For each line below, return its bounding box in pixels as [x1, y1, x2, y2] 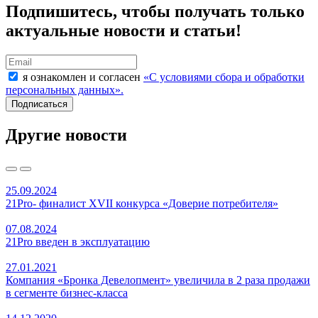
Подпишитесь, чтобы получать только [6, 1, 305, 21]
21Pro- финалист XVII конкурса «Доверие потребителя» [6, 197, 278, 209]
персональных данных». [6, 83, 124, 96]
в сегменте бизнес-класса [6, 286, 128, 299]
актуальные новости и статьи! [6, 21, 241, 40]
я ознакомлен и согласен [23, 70, 143, 83]
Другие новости [6, 125, 127, 144]
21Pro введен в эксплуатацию [6, 235, 150, 248]
